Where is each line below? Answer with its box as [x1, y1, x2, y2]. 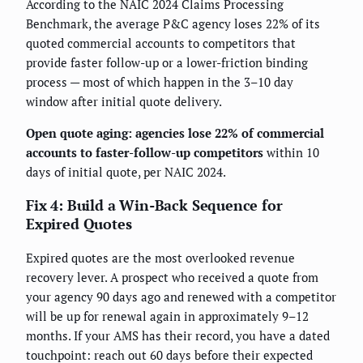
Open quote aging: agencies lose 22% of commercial [26, 125, 324, 142]
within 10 [263, 144, 319, 161]
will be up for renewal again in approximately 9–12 [26, 308, 309, 325]
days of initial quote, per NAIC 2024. [26, 164, 226, 181]
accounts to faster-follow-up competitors [26, 144, 263, 161]
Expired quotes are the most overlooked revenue [26, 250, 295, 267]
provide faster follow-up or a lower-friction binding [26, 54, 308, 71]
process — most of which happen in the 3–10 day [26, 74, 293, 91]
